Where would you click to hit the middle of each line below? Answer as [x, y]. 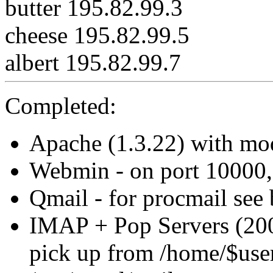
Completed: [61, 105]
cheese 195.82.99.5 [97, 35]
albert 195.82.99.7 [93, 62]
